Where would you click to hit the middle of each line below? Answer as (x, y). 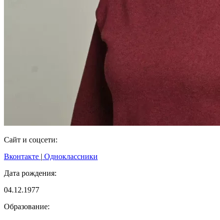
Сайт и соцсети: (31, 139)
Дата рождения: (30, 173)
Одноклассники (70, 156)
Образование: (27, 206)
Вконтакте (22, 156)
